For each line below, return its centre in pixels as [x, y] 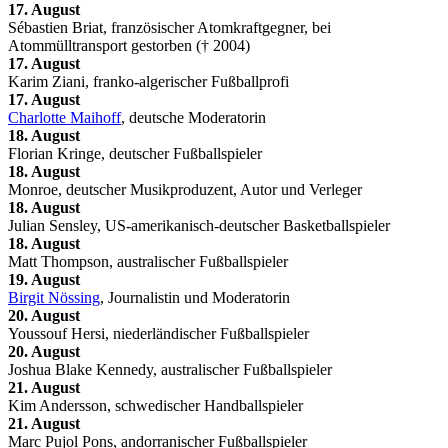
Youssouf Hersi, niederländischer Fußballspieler [158, 333]
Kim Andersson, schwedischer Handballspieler [155, 405]
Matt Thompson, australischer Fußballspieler [148, 261]
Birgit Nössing [54, 297]
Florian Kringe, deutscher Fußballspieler [135, 153]
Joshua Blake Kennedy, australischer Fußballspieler [170, 369]
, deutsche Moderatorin [193, 117]
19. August [44, 279]
